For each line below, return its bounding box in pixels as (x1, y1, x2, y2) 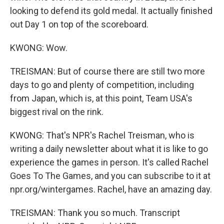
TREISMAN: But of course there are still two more (10, 66, 205, 76)
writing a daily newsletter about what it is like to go (10, 143, 208, 154)
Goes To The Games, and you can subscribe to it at (10, 170, 210, 181)
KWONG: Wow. (10, 42, 67, 53)
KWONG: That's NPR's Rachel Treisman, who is (10, 130, 194, 140)
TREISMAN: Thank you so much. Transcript (10, 207, 180, 218)
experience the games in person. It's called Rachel (10, 157, 208, 167)
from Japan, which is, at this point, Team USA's (10, 93, 192, 103)
